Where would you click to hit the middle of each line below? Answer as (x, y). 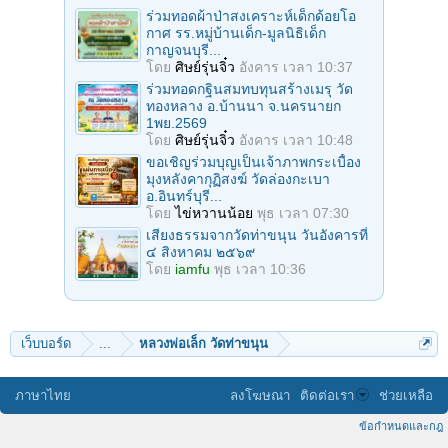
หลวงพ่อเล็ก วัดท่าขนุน (203, 343)
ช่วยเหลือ (406, 395)
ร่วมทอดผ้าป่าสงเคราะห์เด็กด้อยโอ (251, 15)
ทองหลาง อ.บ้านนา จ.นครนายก (243, 105)
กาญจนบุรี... (183, 49)
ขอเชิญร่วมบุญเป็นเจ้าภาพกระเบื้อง (253, 161)
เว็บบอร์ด (46, 343)
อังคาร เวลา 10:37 (296, 66)
